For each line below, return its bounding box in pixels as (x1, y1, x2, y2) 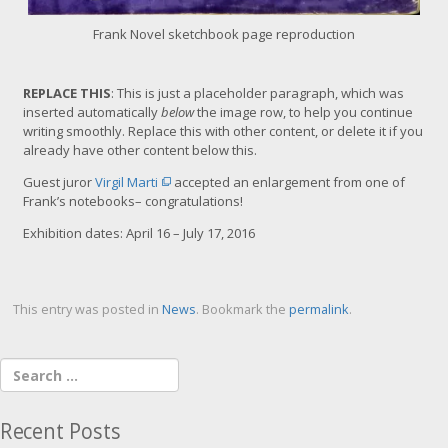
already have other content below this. (23, 141, 257, 160)
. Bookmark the (195, 301, 289, 319)
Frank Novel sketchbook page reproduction (93, 25, 355, 44)
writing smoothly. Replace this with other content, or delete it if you (23, 122, 423, 141)
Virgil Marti (95, 173, 158, 192)
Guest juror (23, 173, 95, 192)
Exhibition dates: (23, 224, 126, 243)
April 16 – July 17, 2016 (126, 224, 255, 243)
